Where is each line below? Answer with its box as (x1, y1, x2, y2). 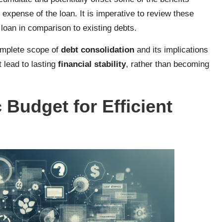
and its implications (134, 45, 208, 55)
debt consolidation (61, 45, 134, 55)
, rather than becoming (126, 59, 209, 69)
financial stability (58, 59, 126, 69)
